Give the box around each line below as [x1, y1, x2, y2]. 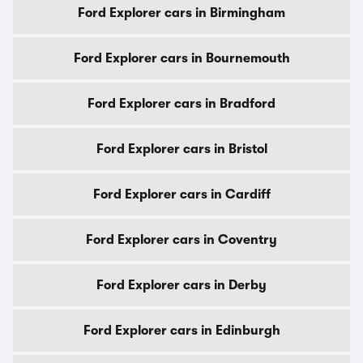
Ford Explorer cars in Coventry [86, 233, 277, 247]
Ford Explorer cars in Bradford [88, 96, 275, 111]
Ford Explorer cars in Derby [96, 278, 267, 293]
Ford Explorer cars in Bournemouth [73, 51, 290, 66]
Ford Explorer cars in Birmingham [78, 6, 285, 20]
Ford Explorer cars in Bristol [96, 142, 267, 156]
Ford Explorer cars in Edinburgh [83, 323, 280, 338]
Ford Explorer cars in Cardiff [92, 187, 271, 202]
